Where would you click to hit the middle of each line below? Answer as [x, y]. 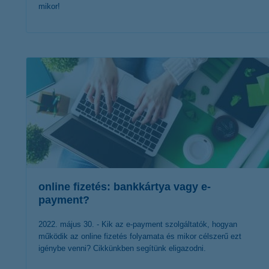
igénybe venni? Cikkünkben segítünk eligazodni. [122, 248]
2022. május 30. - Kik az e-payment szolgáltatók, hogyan [138, 224]
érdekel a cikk [138, 55]
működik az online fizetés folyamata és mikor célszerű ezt [140, 236]
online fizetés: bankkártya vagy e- [125, 187]
